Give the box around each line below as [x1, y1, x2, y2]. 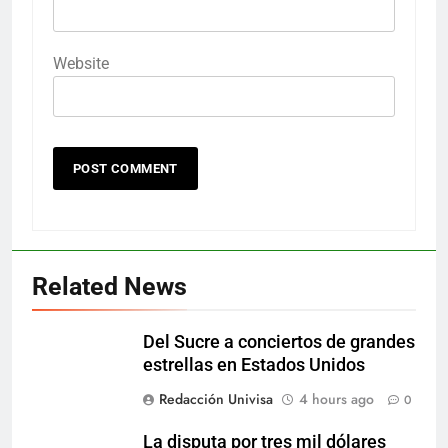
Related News [32, 271, 187, 301]
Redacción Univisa [159, 388, 273, 409]
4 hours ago [299, 388, 374, 409]
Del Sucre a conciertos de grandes [143, 331, 415, 352]
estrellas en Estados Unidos [143, 354, 365, 375]
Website [53, 53, 109, 73]
